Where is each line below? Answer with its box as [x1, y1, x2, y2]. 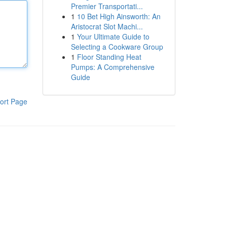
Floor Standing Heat [77, 52, 141, 62]
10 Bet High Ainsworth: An [77, 11, 161, 21]
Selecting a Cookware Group [70, 42, 163, 52]
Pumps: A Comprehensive [70, 62, 155, 72]
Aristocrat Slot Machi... [70, 21, 143, 31]
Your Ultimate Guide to [77, 31, 149, 42]
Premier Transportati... [70, 1, 143, 11]
